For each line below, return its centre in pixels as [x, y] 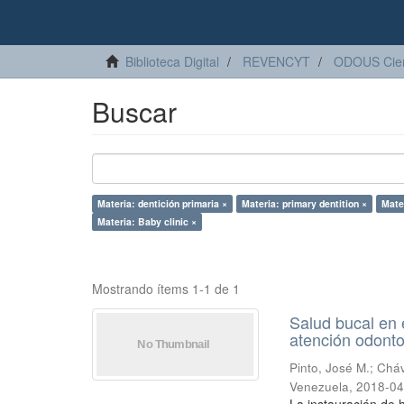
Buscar [134, 111]
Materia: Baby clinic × [147, 221]
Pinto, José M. [330, 367]
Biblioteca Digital [172, 61]
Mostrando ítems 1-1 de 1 [166, 289]
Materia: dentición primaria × [162, 203]
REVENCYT [276, 61]
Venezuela [320, 386]
